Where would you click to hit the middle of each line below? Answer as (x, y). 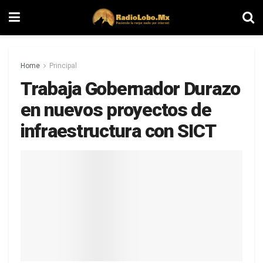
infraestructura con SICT (118, 131)
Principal (63, 66)
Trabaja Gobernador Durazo (130, 89)
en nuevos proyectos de (116, 110)
